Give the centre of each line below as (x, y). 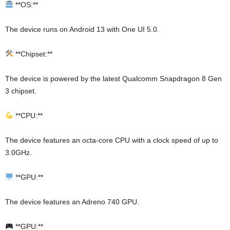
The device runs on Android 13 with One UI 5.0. (82, 29)
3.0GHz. (18, 152)
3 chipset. (21, 91)
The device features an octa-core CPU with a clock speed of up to (112, 140)
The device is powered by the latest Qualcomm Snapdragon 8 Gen (113, 78)
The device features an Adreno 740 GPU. (72, 202)
